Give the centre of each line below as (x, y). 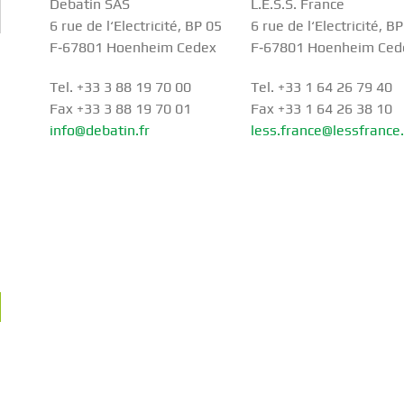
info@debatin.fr (100, 131)
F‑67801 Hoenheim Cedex (133, 48)
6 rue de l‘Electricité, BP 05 (136, 26)
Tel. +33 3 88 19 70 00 (121, 87)
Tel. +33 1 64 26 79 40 (321, 87)
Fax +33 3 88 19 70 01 (121, 109)
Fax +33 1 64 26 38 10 (321, 109)
